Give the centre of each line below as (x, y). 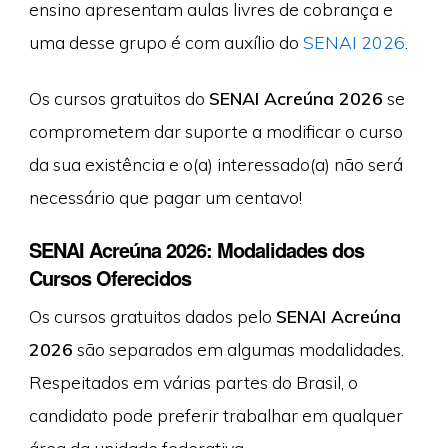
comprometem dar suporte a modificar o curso (215, 130)
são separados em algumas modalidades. (238, 349)
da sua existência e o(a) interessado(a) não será (215, 163)
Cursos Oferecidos (109, 278)
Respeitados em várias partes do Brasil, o (193, 382)
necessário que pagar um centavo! (165, 196)
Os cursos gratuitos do (118, 97)
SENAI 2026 (353, 42)
